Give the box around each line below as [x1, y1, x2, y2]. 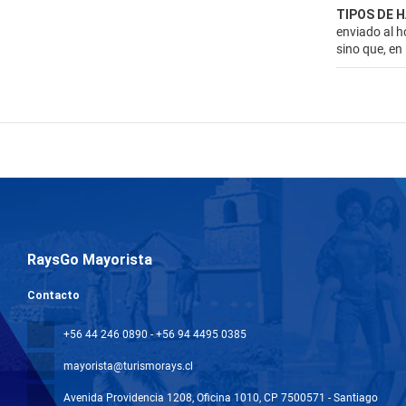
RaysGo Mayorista [27, 251, 152, 268]
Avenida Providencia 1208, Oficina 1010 [63, 391, 259, 404]
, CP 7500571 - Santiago [259, 391, 378, 404]
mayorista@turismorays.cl [63, 360, 193, 372]
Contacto [27, 289, 80, 302]
